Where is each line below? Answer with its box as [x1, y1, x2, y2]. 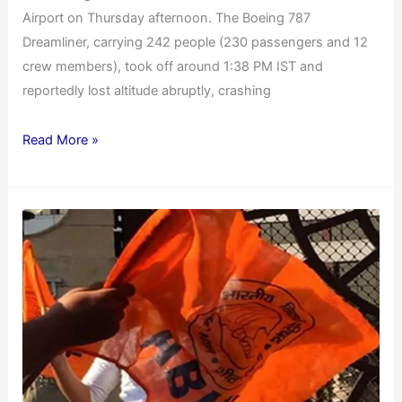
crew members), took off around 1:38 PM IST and [22, 58, 324, 75]
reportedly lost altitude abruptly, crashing [22, 83, 272, 100]
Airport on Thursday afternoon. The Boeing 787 [22, 10, 311, 27]
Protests [22, 236, 74, 253]
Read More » [22, 131, 100, 148]
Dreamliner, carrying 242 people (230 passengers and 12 [22, 34, 369, 51]
